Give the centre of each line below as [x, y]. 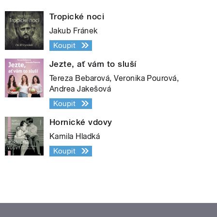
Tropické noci [77, 16]
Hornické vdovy [81, 122]
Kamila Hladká [75, 136]
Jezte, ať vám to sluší [93, 64]
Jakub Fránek [74, 31]
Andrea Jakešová [80, 89]
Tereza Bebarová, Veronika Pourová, [114, 78]
